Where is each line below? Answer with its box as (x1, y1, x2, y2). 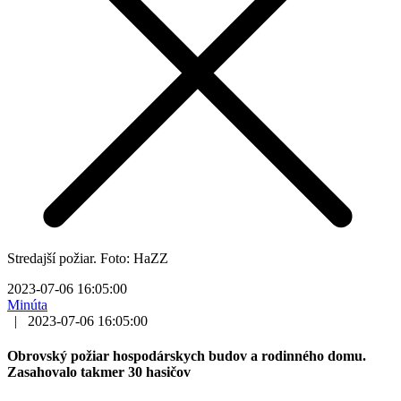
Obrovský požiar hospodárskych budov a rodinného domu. (7, 348, 366, 364)
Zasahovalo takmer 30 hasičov (7, 364, 191, 380)
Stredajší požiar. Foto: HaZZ (7, 250, 168, 266)
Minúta (7, 296, 47, 312)
